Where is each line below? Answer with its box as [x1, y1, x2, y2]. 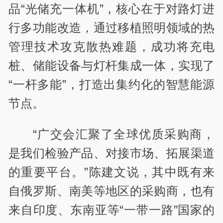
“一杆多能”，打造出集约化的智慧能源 [8, 78, 215, 92]
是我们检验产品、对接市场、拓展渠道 [8, 146, 215, 160]
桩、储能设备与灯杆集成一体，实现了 [8, 59, 215, 73]
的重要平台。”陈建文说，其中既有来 [8, 165, 215, 179]
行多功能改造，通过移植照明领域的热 [8, 21, 215, 35]
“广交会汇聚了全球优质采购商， [32, 127, 215, 141]
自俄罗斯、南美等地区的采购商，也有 [8, 184, 215, 198]
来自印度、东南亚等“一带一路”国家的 [8, 203, 215, 217]
